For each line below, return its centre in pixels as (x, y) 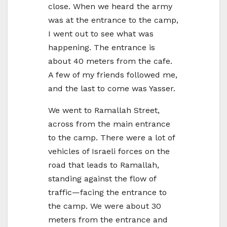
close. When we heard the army (110, 6)
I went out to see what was (101, 33)
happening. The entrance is (102, 47)
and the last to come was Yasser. (112, 88)
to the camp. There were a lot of (111, 137)
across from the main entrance (109, 124)
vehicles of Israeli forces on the (109, 151)
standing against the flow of (102, 178)
